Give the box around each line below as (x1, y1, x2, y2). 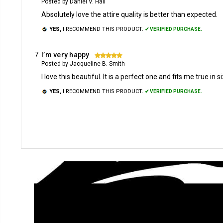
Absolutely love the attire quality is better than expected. (41, 10, 218, 18)
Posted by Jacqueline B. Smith (41, 60, 125, 67)
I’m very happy (41, 51, 90, 59)
